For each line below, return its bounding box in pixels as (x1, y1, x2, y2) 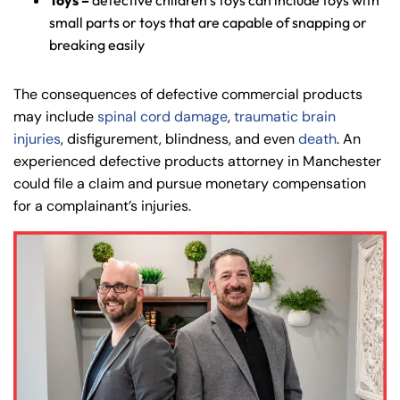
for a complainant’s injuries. (13, 196, 191, 216)
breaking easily (49, 36, 145, 54)
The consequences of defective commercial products (13, 85, 362, 104)
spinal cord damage (97, 107, 228, 127)
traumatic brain (234, 107, 336, 127)
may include (13, 107, 97, 127)
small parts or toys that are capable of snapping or (49, 13, 367, 32)
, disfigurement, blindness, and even (61, 129, 298, 149)
